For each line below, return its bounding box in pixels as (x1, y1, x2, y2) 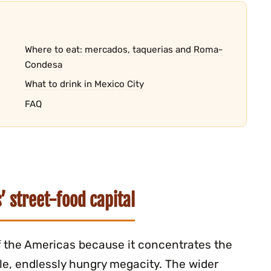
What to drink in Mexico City (24, 79, 144, 90)
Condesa (24, 59, 62, 70)
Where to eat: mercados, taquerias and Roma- (24, 44, 223, 55)
